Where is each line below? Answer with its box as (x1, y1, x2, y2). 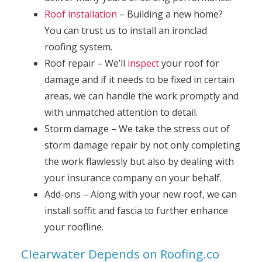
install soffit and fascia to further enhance (44, 204, 228, 217)
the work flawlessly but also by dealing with (44, 155, 234, 168)
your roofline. (44, 220, 104, 233)
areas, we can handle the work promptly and (44, 89, 239, 102)
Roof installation (44, 8, 117, 20)
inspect (127, 57, 159, 70)
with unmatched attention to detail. (44, 106, 198, 119)
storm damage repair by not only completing (44, 139, 240, 151)
